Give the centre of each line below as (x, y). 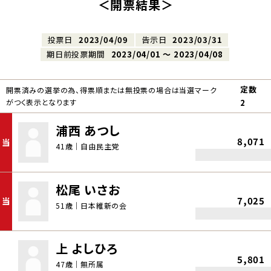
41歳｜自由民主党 (88, 146)
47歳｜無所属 (80, 264)
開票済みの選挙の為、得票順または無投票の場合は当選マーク (112, 90)
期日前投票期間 (76, 54)
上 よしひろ (87, 249)
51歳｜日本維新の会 (92, 205)
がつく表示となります (41, 102)
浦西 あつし (88, 130)
